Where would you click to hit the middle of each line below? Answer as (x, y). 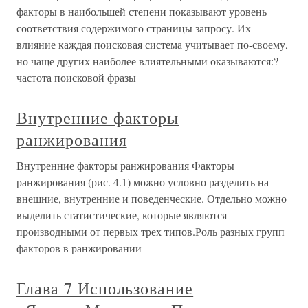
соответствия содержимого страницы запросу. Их (134, 27)
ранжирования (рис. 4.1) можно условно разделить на (143, 181)
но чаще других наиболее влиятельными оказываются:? (147, 60)
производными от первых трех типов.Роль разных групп (151, 231)
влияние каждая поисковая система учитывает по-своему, (152, 44)
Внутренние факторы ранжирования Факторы (125, 165)
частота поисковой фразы (76, 77)
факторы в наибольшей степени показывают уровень (142, 11)
